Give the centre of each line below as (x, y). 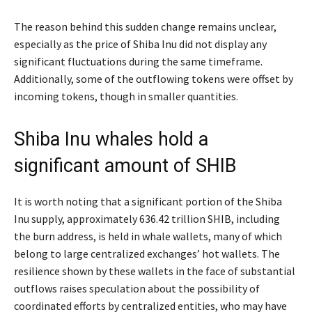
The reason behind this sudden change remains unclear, (145, 27)
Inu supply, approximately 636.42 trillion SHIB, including (147, 219)
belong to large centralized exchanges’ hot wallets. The (147, 254)
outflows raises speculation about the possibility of (137, 289)
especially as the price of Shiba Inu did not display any (140, 44)
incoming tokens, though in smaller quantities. (126, 96)
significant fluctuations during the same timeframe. (138, 62)
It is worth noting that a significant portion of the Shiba (148, 202)
